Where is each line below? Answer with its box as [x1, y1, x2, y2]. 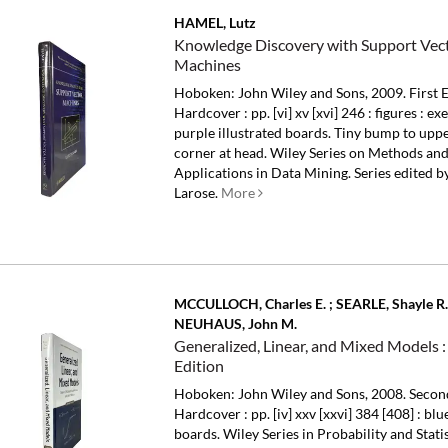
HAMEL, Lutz [174, 14, 257, 31]
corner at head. [174, 144, 271, 161]
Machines [174, 55, 242, 74]
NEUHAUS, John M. [174, 315, 298, 333]
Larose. [174, 184, 219, 201]
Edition [174, 356, 225, 376]
